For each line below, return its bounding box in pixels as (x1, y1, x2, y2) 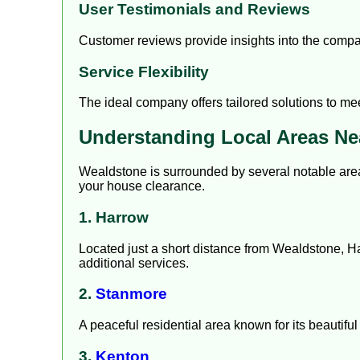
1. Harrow (79, 208, 149, 226)
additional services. (79, 256, 189, 270)
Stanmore (96, 285, 167, 303)
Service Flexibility (79, 63, 209, 80)
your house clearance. (79, 179, 205, 194)
